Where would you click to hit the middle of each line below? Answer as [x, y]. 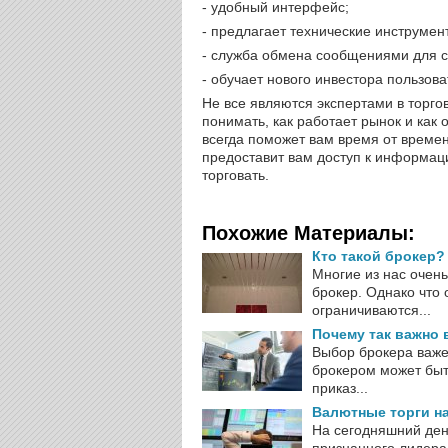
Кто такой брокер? [378, 256]
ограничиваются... [371, 310]
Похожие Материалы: [308, 233]
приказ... [340, 388]
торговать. [235, 175]
